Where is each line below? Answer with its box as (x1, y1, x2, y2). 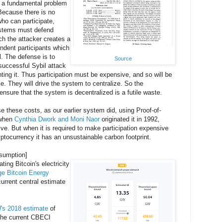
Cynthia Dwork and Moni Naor (14, 115, 100, 123)
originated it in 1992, (100, 115, 160, 123)
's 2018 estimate (1, 205, 48, 213)
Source (114, 55, 132, 62)
